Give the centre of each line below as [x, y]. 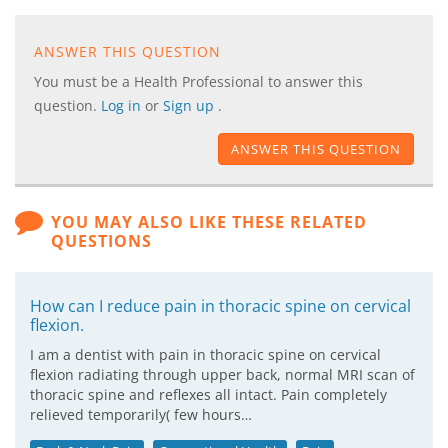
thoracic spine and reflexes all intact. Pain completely [208, 394]
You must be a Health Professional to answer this [198, 81]
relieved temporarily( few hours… [141, 414]
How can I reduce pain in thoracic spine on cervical [220, 306]
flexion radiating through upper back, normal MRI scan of [222, 374]
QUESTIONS [102, 241]
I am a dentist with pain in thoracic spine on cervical [205, 354]
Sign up [190, 105]
